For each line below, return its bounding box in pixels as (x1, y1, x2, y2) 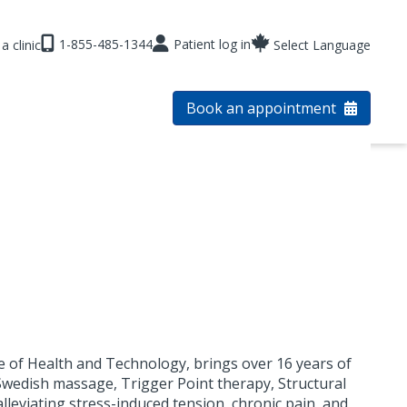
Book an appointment (186, 98, 340, 118)
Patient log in (173, 35, 251, 53)
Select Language (273, 36, 371, 54)
